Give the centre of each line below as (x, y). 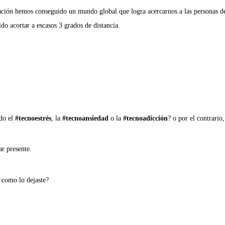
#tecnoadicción (145, 118)
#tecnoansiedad (85, 118)
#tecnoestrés (33, 118)
